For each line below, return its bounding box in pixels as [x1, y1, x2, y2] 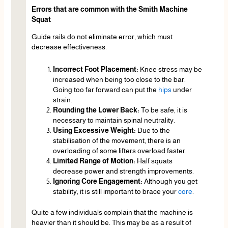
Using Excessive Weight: [52, 126, 137, 135]
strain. [52, 96, 72, 104]
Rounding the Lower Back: [52, 106, 141, 115]
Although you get [144, 177, 197, 186]
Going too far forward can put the [52, 85, 158, 94]
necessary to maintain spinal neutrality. [52, 116, 175, 125]
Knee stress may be [139, 65, 202, 74]
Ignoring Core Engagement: [52, 177, 144, 186]
